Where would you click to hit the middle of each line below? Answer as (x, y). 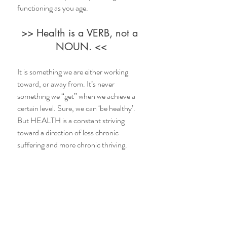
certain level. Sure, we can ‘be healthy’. (77, 108)
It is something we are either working (73, 72)
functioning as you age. (53, 8)
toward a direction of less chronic (69, 133)
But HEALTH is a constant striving (72, 121)
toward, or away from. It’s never (67, 84)
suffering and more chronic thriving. (72, 145)
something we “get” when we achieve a (77, 96)
